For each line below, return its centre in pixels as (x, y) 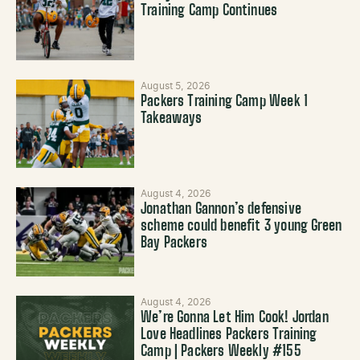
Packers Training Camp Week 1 (225, 102)
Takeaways (172, 119)
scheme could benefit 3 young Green (241, 227)
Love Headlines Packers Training (229, 335)
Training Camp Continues (209, 11)
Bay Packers (174, 244)
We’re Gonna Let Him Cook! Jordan (235, 318)
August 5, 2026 (176, 86)
